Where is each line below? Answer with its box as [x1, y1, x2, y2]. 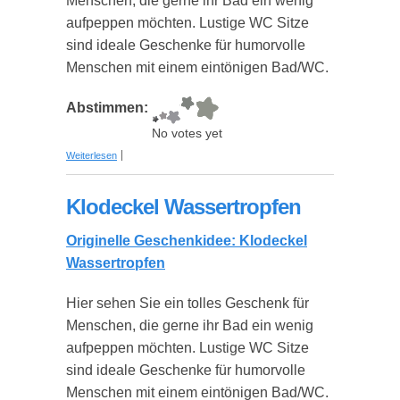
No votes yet [152, 127, 222, 140]
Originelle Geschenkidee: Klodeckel [66, 233, 307, 248]
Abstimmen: [66, 100, 152, 115]
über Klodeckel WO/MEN [117, 145, 225, 155]
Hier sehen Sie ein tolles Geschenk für [66, 296, 309, 311]
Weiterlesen [66, 150, 117, 161]
